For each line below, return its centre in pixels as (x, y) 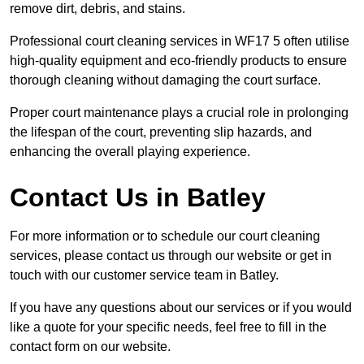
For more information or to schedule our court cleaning (165, 236)
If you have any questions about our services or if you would (181, 308)
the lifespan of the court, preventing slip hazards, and (161, 132)
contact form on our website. (90, 347)
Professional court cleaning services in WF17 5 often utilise (180, 41)
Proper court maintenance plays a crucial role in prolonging (179, 113)
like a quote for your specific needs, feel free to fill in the (168, 327)
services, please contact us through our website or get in (171, 256)
